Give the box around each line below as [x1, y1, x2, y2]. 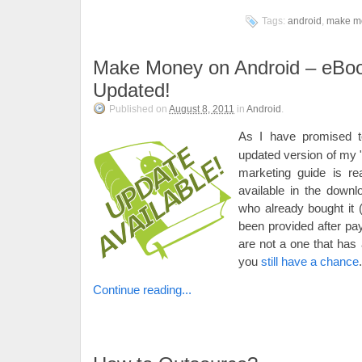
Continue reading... [93, 283, 192, 297]
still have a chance [261, 255, 359, 268]
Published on [109, 103, 169, 115]
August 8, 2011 [169, 103, 234, 115]
